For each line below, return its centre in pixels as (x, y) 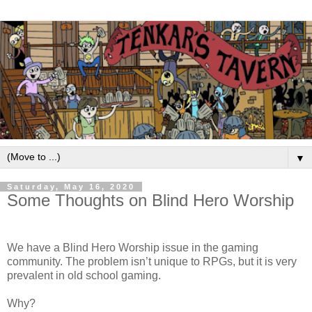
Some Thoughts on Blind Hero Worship (150, 201)
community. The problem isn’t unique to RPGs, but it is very (152, 261)
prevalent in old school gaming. (84, 275)
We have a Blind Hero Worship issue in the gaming (133, 247)
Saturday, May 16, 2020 (71, 187)
